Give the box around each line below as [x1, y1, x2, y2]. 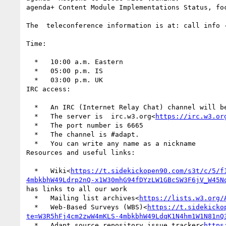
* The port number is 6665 [26, 121, 34, 129]
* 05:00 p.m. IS [26, 67, 34, 75]
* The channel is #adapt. [26, 130, 34, 138]
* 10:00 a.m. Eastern [26, 58, 34, 66]
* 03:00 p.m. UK [26, 76, 34, 84]
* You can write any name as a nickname [26, 139, 34, 147]
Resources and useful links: [26, 148, 135, 156]
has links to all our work [26, 185, 127, 193]
